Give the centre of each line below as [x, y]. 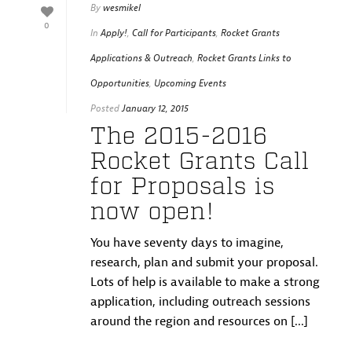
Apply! [114, 33]
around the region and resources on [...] [199, 322]
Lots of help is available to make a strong [205, 282]
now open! [153, 213]
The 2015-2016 [179, 137]
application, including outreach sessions [200, 302]
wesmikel [122, 8]
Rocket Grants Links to [244, 59]
